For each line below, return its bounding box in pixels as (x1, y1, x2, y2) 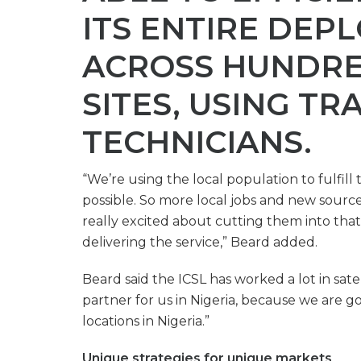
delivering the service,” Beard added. (82, 234, 317, 250)
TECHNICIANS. (82, 123, 312, 161)
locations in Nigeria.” (82, 313, 210, 329)
